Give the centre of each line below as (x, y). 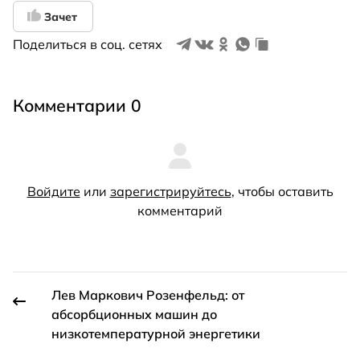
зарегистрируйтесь (170, 191)
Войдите (53, 191)
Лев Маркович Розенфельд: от (148, 295)
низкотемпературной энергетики (156, 333)
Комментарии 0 (77, 105)
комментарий (180, 210)
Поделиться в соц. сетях (88, 44)
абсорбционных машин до (134, 314)
